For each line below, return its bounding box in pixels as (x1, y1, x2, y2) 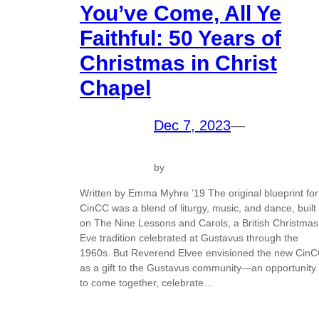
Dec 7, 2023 (154, 117, 231, 134)
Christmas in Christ (80, 51, 277, 75)
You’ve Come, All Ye (80, 1, 281, 26)
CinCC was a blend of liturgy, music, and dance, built (80, 202, 316, 214)
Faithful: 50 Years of (80, 26, 281, 51)
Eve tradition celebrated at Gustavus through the (80, 231, 298, 244)
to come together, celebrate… (80, 276, 214, 288)
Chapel (80, 76, 151, 100)
